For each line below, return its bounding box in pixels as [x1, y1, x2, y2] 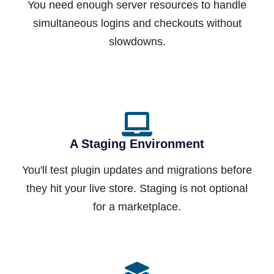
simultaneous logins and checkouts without [32, 17, 242, 30]
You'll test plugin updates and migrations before [22, 164, 252, 177]
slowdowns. [108, 35, 166, 48]
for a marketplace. [93, 201, 181, 213]
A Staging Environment [70, 137, 204, 151]
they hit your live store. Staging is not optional [26, 182, 248, 195]
